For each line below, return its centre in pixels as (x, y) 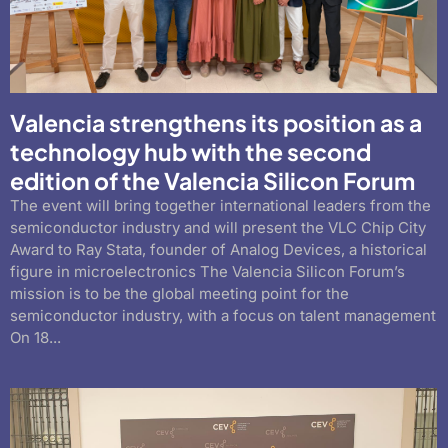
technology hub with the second (190, 152)
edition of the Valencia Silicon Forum (212, 181)
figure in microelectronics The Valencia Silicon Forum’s (207, 272)
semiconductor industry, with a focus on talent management (223, 316)
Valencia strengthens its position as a (216, 123)
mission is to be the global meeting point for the (179, 294)
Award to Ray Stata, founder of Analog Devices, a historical (218, 250)
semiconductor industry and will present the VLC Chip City (218, 228)
